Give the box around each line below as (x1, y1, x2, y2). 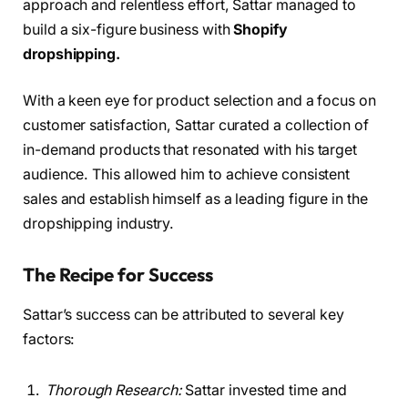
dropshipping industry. (23, 215, 175, 233)
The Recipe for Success (23, 262, 214, 286)
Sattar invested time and (181, 381, 347, 399)
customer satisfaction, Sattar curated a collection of (23, 117, 369, 135)
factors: (23, 331, 76, 349)
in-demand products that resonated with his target (23, 141, 358, 159)
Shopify (233, 20, 288, 38)
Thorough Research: (46, 381, 182, 399)
